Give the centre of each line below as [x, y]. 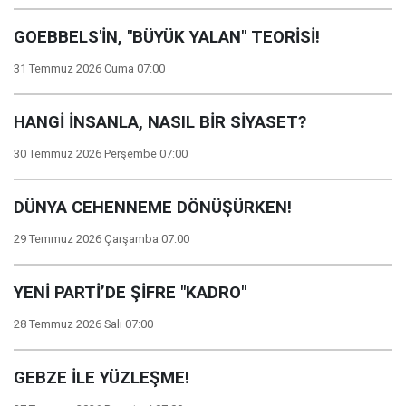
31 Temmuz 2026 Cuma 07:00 [89, 68]
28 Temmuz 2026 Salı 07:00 [83, 324]
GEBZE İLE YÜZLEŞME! [101, 378]
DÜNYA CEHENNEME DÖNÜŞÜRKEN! [153, 208]
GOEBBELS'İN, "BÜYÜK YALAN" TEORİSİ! [167, 37]
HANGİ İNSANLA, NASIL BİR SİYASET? [160, 122]
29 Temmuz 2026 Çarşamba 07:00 [101, 239]
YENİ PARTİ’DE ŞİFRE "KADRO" [130, 293]
